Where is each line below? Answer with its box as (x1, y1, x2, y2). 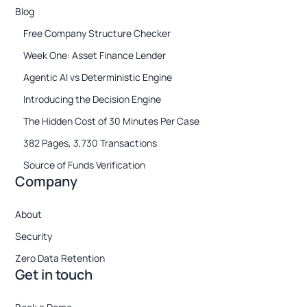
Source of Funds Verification (23, 158, 146, 171)
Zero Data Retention (15, 251, 106, 265)
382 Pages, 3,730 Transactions (23, 136, 158, 149)
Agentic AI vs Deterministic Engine (23, 71, 173, 84)
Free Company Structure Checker (23, 27, 171, 40)
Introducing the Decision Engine (23, 93, 162, 106)
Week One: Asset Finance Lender (23, 49, 167, 62)
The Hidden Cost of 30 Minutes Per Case (23, 114, 200, 127)
